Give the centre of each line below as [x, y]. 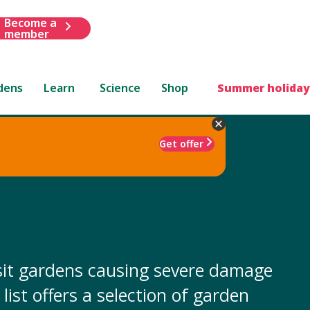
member [26, 34]
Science [120, 88]
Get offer [181, 143]
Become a [30, 22]
